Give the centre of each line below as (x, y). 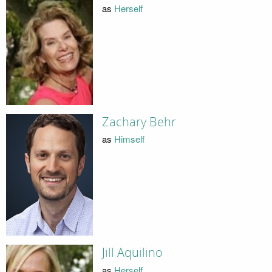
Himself (129, 139)
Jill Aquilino (132, 253)
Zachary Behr (139, 122)
